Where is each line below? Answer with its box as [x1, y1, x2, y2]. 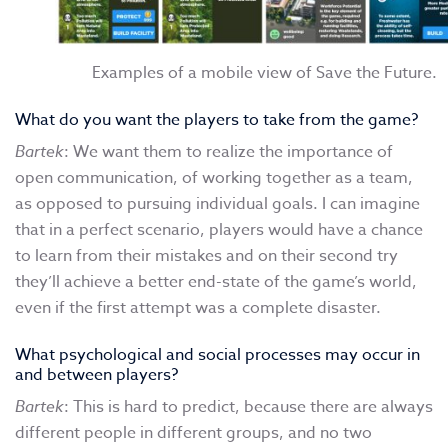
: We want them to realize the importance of [64, 140, 393, 165]
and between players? [15, 363, 178, 388]
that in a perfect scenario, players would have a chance [15, 218, 423, 243]
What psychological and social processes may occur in [15, 343, 420, 368]
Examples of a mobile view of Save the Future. [91, 61, 437, 86]
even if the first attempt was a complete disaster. [15, 296, 381, 321]
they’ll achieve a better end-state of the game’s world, [15, 270, 417, 295]
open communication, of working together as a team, [15, 166, 413, 191]
